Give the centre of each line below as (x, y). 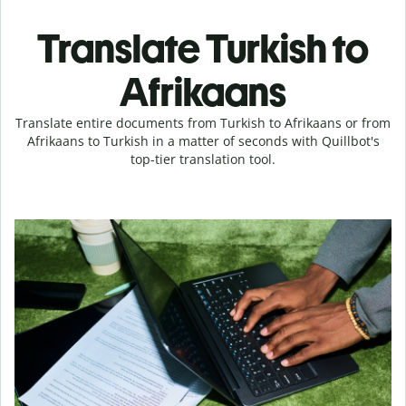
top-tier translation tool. (203, 159)
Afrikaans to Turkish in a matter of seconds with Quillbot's (203, 141)
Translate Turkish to (203, 48)
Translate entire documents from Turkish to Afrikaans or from (203, 123)
